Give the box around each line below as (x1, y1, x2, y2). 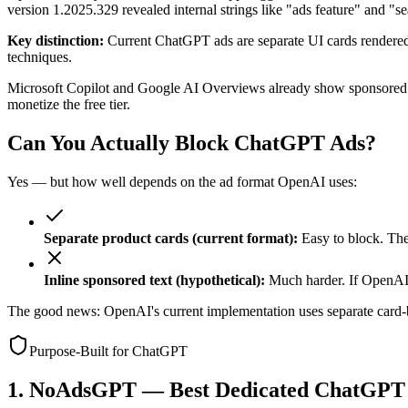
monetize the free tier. (7, 97, 130, 113)
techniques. (7, 49, 72, 66)
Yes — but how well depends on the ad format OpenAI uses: (7, 174, 357, 190)
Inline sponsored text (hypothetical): (44, 272, 265, 289)
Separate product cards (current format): (44, 230, 298, 247)
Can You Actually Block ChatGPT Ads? (7, 131, 376, 156)
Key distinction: (7, 33, 104, 49)
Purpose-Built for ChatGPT (29, 343, 188, 360)
